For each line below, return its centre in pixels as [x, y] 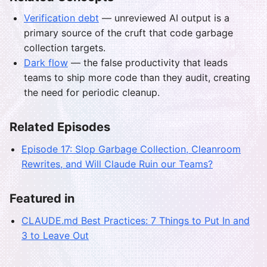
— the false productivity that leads [148, 63]
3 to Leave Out [55, 236]
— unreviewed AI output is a [164, 18]
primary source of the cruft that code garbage [128, 33]
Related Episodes [60, 127]
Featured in [42, 199]
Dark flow [46, 63]
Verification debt [61, 18]
